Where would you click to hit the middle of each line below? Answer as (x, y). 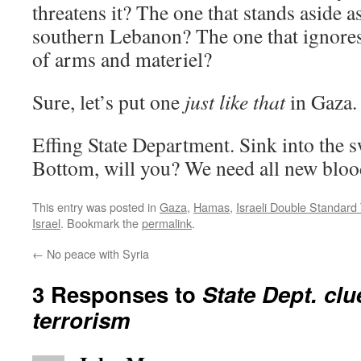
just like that (235, 102)
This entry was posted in (96, 207)
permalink (167, 223)
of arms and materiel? (122, 59)
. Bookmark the (101, 223)
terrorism (81, 320)
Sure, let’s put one (108, 102)
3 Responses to (117, 294)
